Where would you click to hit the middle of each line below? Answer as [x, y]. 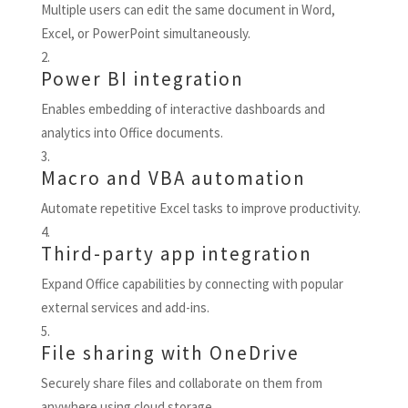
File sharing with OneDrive [170, 353]
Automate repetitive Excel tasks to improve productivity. [200, 208]
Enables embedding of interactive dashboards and [183, 109]
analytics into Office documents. [132, 133]
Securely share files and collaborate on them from [181, 383]
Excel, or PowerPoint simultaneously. [145, 33]
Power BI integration [142, 79]
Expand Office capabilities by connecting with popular [192, 284]
